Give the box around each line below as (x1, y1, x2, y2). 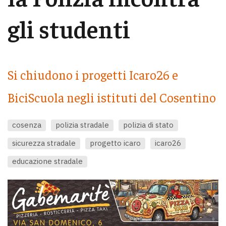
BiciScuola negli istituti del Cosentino (8, 89, 216, 105)
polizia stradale (55, 120, 109, 130)
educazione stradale (12, 156, 83, 166)
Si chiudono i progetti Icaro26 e (8, 67, 178, 83)
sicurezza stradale (12, 138, 76, 148)
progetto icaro (90, 138, 141, 148)
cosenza (12, 120, 41, 130)
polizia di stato (123, 120, 174, 130)
